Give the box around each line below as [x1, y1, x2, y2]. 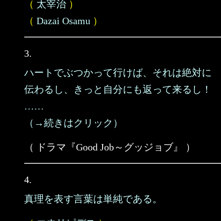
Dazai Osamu [37, 15, 90, 26]
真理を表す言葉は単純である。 [24, 193, 162, 204]
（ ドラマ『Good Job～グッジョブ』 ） [24, 142, 195, 152]
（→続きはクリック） [24, 117, 123, 128]
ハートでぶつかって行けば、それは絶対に [24, 67, 212, 78]
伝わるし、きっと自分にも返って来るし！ [24, 84, 212, 95]
